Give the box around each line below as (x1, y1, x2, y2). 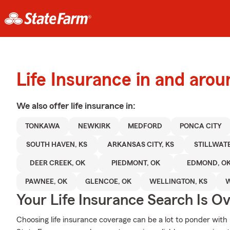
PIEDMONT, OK (111, 160, 161, 167)
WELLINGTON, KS (149, 178, 208, 185)
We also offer (16, 101, 71, 110)
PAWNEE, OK (25, 178, 68, 185)
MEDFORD (128, 123, 163, 130)
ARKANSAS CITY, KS (107, 141, 175, 148)
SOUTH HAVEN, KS (26, 141, 88, 148)
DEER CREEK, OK (29, 160, 85, 167)
